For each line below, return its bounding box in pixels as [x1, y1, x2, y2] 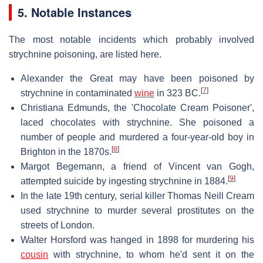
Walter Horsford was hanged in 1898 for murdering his [21, 234, 254, 245]
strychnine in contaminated [21, 87, 134, 98]
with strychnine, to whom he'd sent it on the [48, 249, 254, 259]
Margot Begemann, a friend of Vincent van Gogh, [21, 161, 254, 171]
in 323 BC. [154, 87, 201, 98]
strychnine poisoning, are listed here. [9, 49, 161, 59]
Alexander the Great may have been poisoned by [21, 73, 254, 83]
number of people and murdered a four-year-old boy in [21, 131, 254, 142]
